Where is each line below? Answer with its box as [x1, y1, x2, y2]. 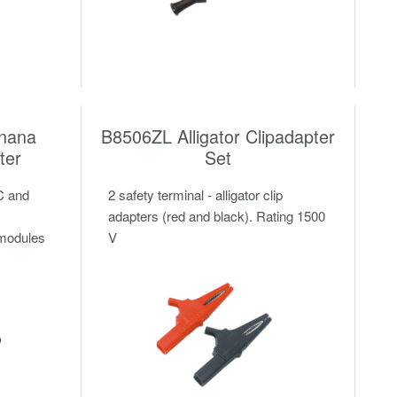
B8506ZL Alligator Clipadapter [100, 122, 335, 149]
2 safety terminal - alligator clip [107, 184, 283, 204]
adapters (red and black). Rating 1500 [107, 206, 325, 225]
